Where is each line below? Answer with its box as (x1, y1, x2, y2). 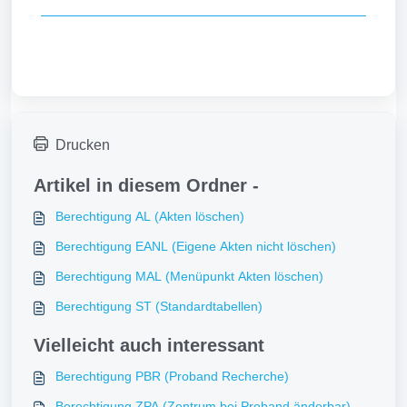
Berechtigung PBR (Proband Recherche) (55, 369, 289, 383)
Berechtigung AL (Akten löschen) (55, 209, 244, 223)
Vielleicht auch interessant (34, 335, 264, 355)
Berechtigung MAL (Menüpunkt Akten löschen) (55, 269, 323, 283)
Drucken (55, 137, 110, 153)
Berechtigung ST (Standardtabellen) (55, 299, 263, 313)
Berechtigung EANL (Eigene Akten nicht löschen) (55, 239, 336, 253)
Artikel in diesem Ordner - (34, 175, 259, 195)
